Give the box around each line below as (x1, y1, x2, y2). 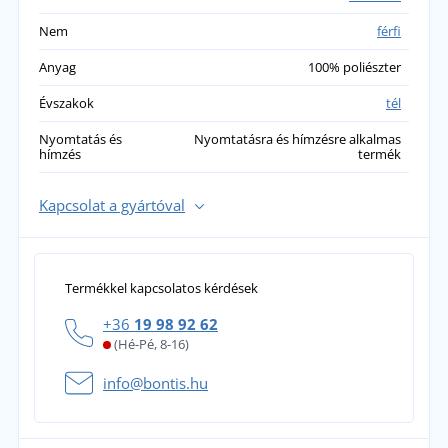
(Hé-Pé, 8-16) (113, 334, 189, 353)
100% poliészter (308, 57, 401, 76)
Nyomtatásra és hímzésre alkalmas (194, 129, 401, 148)
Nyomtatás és (38, 129, 122, 148)
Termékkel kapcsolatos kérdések (65, 278, 258, 297)
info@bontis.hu (103, 372, 208, 393)
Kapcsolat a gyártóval (38, 194, 185, 215)
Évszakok (38, 93, 94, 112)
